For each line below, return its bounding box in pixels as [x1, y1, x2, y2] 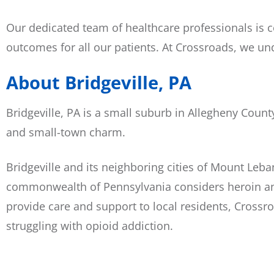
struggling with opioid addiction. [6, 218, 173, 234]
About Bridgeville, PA [6, 70, 191, 95]
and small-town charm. [6, 125, 128, 140]
